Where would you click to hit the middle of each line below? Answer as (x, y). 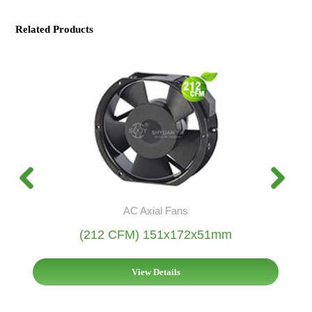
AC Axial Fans (156, 210)
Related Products (55, 30)
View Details (156, 272)
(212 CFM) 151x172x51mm (156, 234)
